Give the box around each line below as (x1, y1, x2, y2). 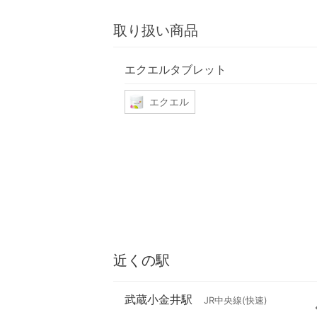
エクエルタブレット (125, 62, 226, 76)
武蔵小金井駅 (125, 292, 192, 307)
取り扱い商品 (113, 22, 198, 40)
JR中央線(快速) (204, 295, 267, 306)
